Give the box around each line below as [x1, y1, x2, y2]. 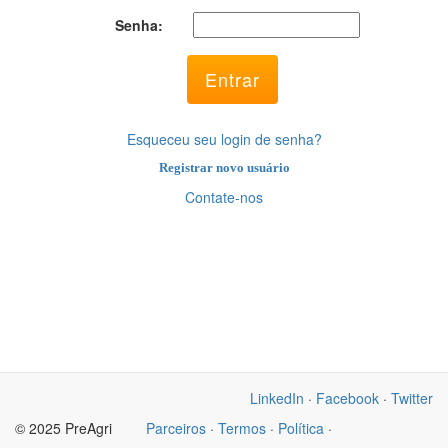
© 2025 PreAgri [15, 418, 116, 438]
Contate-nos [185, 187, 263, 207]
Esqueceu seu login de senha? [126, 129, 322, 149]
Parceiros [146, 418, 206, 438]
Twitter [391, 388, 433, 408]
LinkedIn [250, 388, 304, 408]
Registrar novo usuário [158, 160, 290, 175]
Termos [218, 418, 266, 438]
